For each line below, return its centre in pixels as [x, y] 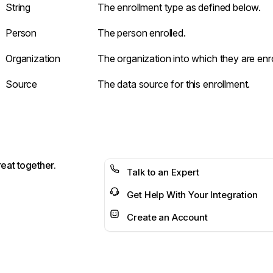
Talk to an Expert [163, 172]
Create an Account [167, 217]
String [18, 7]
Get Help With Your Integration [192, 195]
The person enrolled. [142, 33]
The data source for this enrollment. [174, 84]
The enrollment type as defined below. [179, 7]
